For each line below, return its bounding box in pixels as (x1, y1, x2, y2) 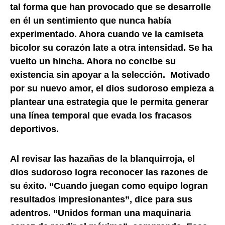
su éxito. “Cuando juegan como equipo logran (10, 180, 208, 191)
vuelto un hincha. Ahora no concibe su (10, 56, 176, 66)
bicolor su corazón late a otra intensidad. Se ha (10, 42, 212, 53)
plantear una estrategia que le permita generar (10, 96, 208, 107)
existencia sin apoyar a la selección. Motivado (10, 69, 210, 80)
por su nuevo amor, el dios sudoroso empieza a (10, 83, 214, 93)
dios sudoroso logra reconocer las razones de (10, 167, 208, 177)
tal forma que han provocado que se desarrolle (10, 2, 211, 12)
